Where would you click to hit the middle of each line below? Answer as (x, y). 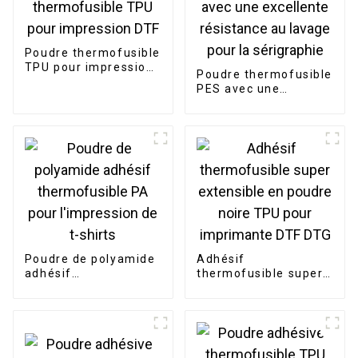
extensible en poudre (261, 288)
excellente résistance (263, 103)
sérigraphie (231, 132)
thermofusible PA (79, 288)
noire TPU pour (243, 302)
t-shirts (48, 317)
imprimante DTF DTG (260, 317)
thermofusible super (260, 274)
